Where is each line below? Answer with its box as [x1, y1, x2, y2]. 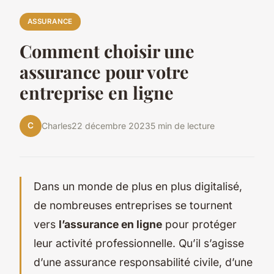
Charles [42, 120, 72, 131]
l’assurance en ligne [59, 217, 162, 231]
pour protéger [162, 217, 237, 231]
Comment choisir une [20, 39, 194, 62]
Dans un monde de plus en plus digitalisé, [34, 179, 242, 193]
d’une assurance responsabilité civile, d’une [34, 255, 253, 268]
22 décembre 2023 [72, 120, 150, 131]
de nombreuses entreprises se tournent [34, 198, 232, 212]
